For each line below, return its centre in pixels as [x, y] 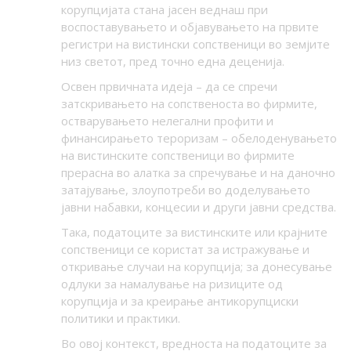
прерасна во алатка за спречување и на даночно [198, 173]
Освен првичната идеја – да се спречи [169, 87]
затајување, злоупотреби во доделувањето [185, 190]
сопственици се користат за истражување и [185, 250]
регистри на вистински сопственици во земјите [195, 44]
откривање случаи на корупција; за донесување [196, 267]
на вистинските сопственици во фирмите [177, 156]
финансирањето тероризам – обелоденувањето [199, 138]
